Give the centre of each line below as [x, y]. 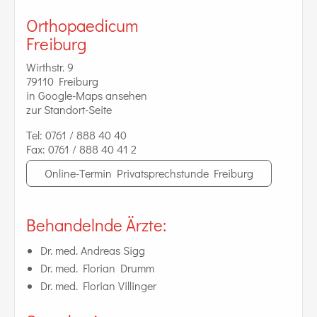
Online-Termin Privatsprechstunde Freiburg [149, 173]
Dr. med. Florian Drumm [97, 267]
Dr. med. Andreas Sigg [93, 250]
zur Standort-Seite [69, 109]
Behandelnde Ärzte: [96, 224]
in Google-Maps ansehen [87, 95]
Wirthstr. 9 [50, 67]
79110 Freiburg [62, 81]
